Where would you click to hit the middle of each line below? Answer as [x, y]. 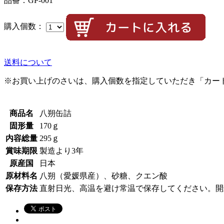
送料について [28, 62]
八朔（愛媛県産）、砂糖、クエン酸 [103, 175]
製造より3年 [61, 150]
